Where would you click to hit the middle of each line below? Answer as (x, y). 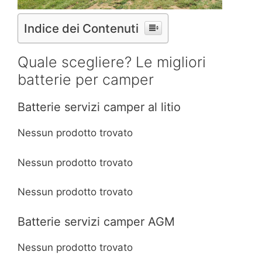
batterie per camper (86, 80)
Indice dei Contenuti (81, 29)
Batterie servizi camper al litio (99, 107)
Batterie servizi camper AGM (96, 221)
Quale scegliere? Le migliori (112, 62)
